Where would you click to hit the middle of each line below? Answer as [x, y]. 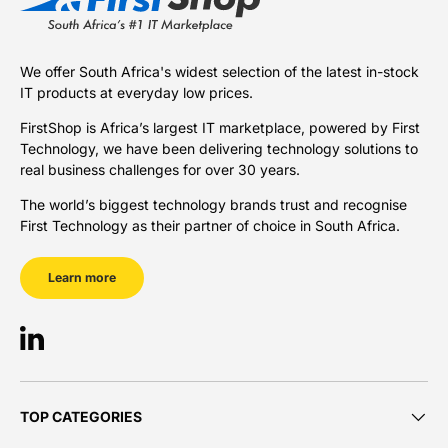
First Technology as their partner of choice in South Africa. [210, 226]
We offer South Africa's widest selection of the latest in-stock [219, 72]
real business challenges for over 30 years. [160, 170]
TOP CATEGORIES [81, 417]
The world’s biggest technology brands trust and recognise [213, 205]
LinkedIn [58, 347]
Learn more [82, 278]
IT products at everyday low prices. [136, 93]
